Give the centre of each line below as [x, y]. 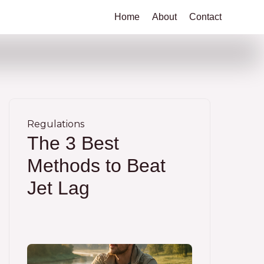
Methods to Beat [96, 166]
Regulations [56, 124]
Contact [205, 17]
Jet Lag [58, 188]
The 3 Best [73, 143]
